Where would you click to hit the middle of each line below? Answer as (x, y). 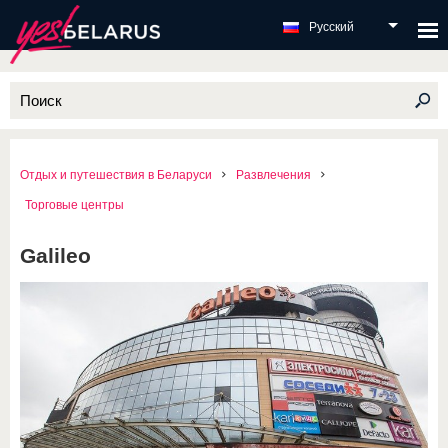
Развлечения (273, 175)
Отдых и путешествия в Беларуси (116, 175)
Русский (331, 27)
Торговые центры (74, 205)
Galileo (55, 255)
